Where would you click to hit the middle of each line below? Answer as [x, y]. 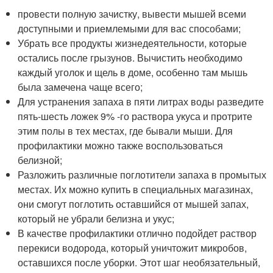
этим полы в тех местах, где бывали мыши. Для [126, 131]
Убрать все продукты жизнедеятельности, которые [133, 43]
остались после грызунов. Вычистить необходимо [130, 58]
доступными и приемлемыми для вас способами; [129, 28]
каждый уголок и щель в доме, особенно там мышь [133, 72]
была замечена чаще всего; [80, 87]
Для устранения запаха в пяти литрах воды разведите [141, 101]
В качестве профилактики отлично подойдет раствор [137, 233]
